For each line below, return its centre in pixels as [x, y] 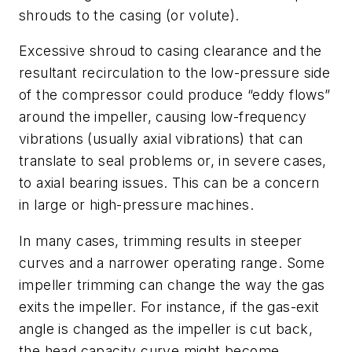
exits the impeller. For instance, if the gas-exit [169, 307]
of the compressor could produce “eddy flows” [175, 95]
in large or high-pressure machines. [136, 205]
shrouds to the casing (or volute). [129, 15]
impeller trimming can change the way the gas [172, 285]
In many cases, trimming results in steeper [161, 241]
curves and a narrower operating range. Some [172, 263]
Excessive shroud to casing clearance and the [170, 51]
